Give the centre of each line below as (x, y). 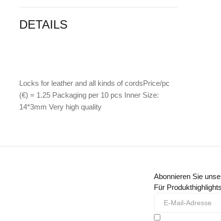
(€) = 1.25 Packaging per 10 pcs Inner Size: (89, 95)
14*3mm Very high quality (61, 107)
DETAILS (44, 25)
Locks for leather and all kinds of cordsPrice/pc (95, 83)
